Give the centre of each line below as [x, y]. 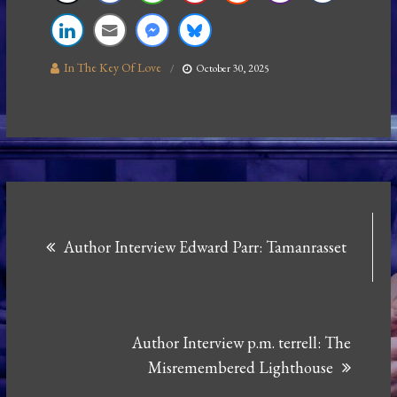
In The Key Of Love [113, 68]
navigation [117, 270]
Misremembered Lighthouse [240, 367]
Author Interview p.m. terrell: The [241, 342]
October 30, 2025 [233, 69]
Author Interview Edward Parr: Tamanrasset [206, 246]
